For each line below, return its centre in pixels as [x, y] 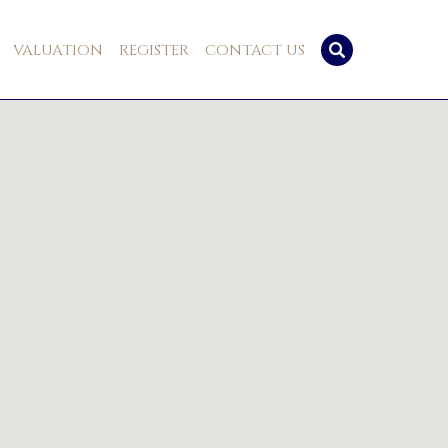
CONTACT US [254, 50]
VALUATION [57, 50]
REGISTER [153, 50]
